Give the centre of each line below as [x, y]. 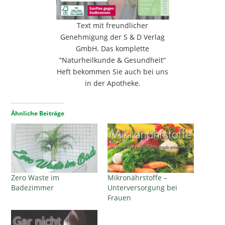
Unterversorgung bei [142, 187]
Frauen [119, 197]
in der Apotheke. [113, 83]
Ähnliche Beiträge [38, 113]
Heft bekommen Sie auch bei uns [113, 71]
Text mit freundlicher [113, 25]
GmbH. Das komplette [113, 48]
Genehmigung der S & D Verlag [113, 37]
